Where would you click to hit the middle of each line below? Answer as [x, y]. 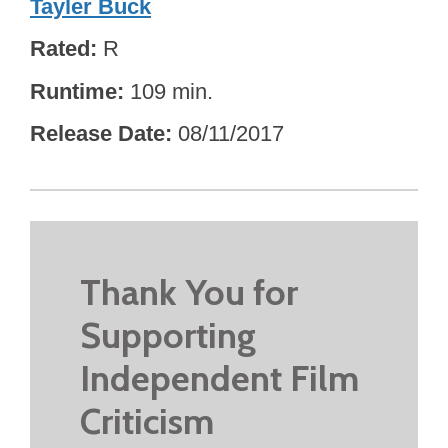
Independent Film [219, 377]
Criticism [147, 420]
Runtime [73, 91]
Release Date [97, 134]
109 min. [171, 91]
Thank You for [189, 291]
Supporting [168, 334]
